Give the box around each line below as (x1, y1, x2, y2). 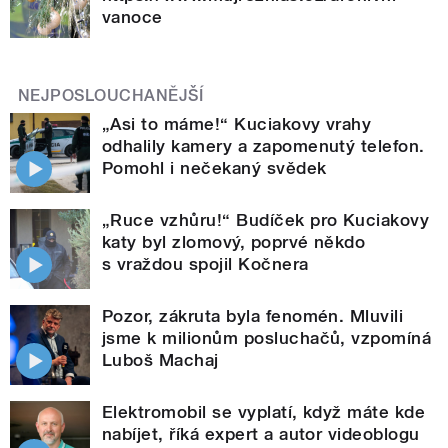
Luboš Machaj (102, 349, 219, 370)
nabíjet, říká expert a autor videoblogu (102, 423, 420, 444)
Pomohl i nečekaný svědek (102, 157, 327, 178)
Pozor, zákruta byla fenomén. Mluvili (102, 305, 404, 326)
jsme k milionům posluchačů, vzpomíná (102, 327, 432, 348)
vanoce (102, 7, 163, 28)
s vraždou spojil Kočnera (102, 253, 309, 274)
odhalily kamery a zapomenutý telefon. (102, 135, 425, 156)
